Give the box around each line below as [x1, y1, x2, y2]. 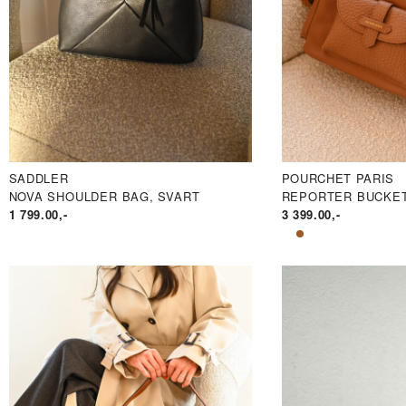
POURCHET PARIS [281, 169, 394, 187]
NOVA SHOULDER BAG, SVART [8, 187, 200, 205]
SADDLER [8, 169, 69, 187]
